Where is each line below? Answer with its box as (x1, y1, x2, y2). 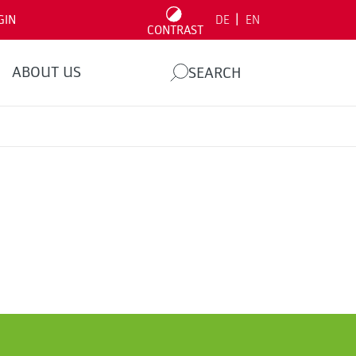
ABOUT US (11, 63, 81, 82)
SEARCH (188, 63, 242, 83)
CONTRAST (146, 22, 203, 38)
